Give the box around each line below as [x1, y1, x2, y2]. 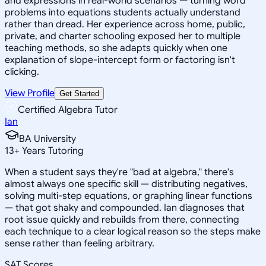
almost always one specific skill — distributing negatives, [5, 178, 248, 190]
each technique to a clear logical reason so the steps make [5, 225, 261, 237]
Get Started [59, 88, 99, 98]
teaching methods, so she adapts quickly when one [5, 42, 227, 54]
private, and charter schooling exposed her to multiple [5, 30, 240, 42]
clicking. [5, 65, 39, 78]
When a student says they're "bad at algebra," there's [5, 166, 234, 178]
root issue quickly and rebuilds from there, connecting [5, 213, 239, 226]
